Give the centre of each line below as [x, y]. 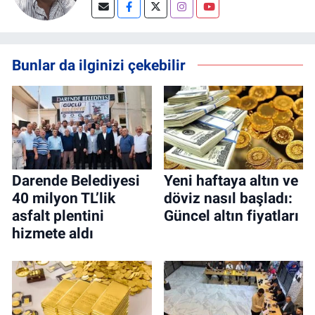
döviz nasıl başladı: [228, 199]
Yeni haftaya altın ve [231, 181]
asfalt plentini [58, 216]
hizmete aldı [53, 234]
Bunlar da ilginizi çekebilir [99, 65]
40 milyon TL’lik [64, 199]
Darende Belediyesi [76, 181]
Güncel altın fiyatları [231, 216]
